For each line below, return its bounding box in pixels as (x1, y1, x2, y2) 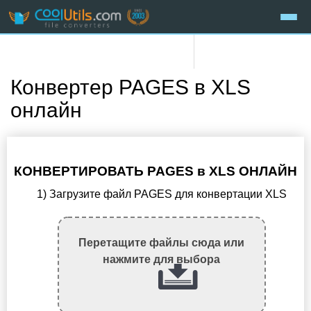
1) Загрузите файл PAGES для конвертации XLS (36, 188, 287, 201)
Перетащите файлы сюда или (78, 237, 245, 249)
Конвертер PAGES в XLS (10, 76, 251, 99)
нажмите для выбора (103, 253, 221, 266)
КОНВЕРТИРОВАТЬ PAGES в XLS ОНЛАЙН (14, 164, 297, 179)
